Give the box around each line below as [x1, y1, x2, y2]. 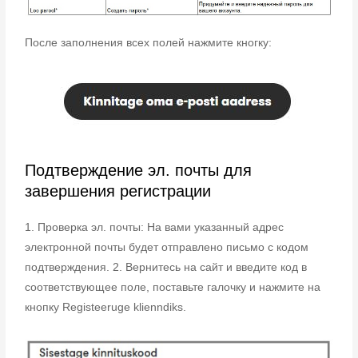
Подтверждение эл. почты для [25, 161, 253, 179]
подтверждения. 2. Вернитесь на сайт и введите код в [25, 261, 308, 273]
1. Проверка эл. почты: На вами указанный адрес [25, 221, 284, 233]
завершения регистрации [25, 181, 212, 200]
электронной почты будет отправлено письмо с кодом [25, 241, 309, 253]
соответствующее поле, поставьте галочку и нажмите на [25, 280, 321, 293]
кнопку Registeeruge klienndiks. [25, 300, 187, 313]
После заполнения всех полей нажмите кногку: [25, 36, 272, 49]
